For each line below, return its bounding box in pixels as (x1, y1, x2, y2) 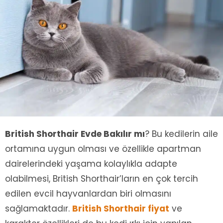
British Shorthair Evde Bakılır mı (5, 128, 145, 140)
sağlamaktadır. (5, 203, 72, 215)
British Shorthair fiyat (72, 203, 169, 215)
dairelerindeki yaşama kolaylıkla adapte (5, 158, 177, 170)
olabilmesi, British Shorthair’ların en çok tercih (5, 173, 198, 185)
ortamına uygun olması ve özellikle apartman (5, 143, 201, 155)
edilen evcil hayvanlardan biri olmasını (5, 188, 171, 200)
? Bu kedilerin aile (145, 128, 218, 140)
